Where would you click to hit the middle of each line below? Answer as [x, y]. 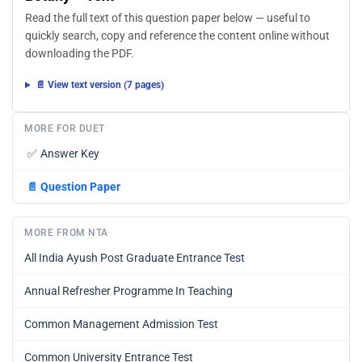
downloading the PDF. [80, 54]
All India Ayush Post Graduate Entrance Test [135, 257]
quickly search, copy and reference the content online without [177, 36]
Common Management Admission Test [121, 324]
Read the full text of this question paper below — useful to [168, 19]
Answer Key [70, 153]
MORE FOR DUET [65, 128]
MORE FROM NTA [66, 232]
